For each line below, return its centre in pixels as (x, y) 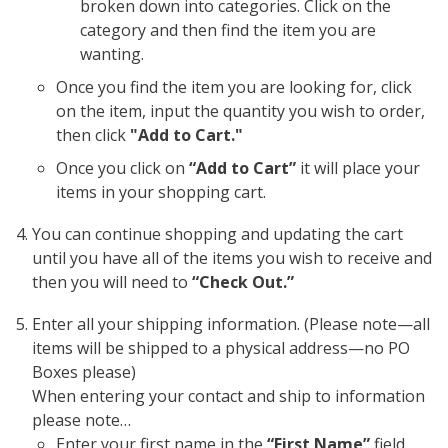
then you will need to (111, 281)
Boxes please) (83, 371)
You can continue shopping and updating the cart (217, 233)
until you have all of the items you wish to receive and (231, 257)
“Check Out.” (242, 281)
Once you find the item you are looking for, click (233, 86)
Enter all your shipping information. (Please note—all (230, 323)
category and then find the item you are (227, 29)
